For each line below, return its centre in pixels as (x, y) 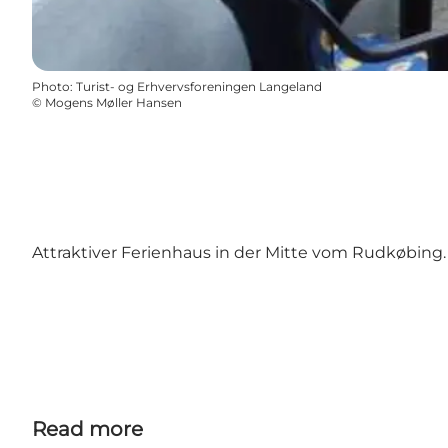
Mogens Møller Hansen (113, 103)
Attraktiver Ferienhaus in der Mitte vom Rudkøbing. (239, 253)
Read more (87, 429)
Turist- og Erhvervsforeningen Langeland (199, 87)
